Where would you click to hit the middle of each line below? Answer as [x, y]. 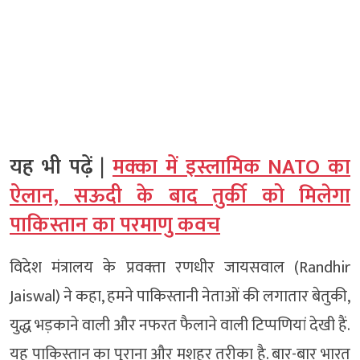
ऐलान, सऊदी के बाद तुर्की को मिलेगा [180, 196]
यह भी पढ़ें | [61, 168]
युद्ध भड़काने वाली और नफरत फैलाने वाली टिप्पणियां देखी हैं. [180, 325]
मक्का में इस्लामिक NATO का [231, 168]
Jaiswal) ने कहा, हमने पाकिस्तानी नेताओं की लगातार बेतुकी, [180, 297]
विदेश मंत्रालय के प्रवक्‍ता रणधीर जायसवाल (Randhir [180, 268]
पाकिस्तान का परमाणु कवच [115, 225]
